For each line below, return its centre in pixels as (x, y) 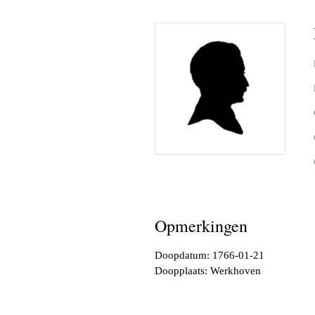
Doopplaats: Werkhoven (208, 270)
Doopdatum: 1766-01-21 (210, 255)
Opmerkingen (201, 226)
